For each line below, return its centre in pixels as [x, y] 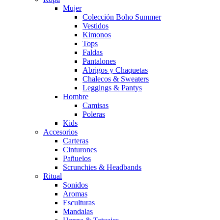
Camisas [96, 106]
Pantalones [99, 61]
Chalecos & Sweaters [116, 79]
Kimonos [97, 35]
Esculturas [79, 203]
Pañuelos [77, 159]
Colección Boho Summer [122, 17]
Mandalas [78, 212]
